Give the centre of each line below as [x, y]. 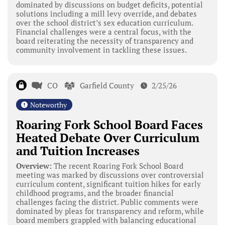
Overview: [34, 165]
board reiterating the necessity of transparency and [104, 40]
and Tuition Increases [78, 150]
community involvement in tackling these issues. [101, 49]
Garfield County [107, 85]
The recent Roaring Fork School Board [117, 165]
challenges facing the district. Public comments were [107, 202]
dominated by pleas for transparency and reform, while [110, 211]
